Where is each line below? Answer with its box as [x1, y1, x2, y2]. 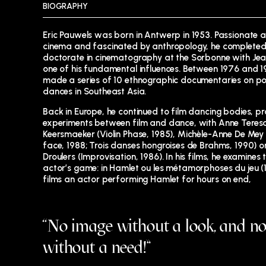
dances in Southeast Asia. [43, 85, 147, 97]
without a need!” [43, 236, 152, 257]
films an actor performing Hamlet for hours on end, [43, 173, 251, 185]
